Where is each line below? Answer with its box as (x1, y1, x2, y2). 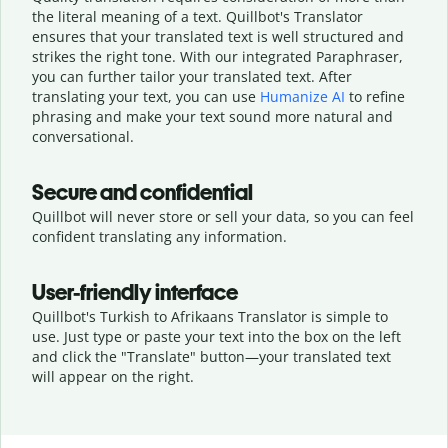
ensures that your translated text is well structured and (32, 26, 404, 46)
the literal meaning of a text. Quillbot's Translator (32, 6, 363, 26)
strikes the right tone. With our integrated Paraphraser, (32, 46, 403, 66)
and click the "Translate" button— (32, 346, 259, 366)
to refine (345, 86, 405, 106)
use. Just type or (32, 326, 144, 346)
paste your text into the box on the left (144, 326, 401, 346)
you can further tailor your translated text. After (32, 66, 352, 86)
